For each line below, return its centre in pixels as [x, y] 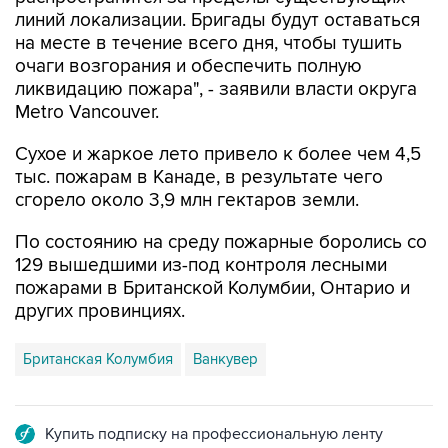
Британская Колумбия [98, 317]
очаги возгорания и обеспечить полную [188, 25]
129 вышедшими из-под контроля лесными [201, 224]
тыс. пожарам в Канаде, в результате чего [199, 136]
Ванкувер [225, 317]
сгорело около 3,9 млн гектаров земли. [187, 159]
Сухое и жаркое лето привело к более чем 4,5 [218, 113]
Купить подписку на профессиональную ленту [214, 392]
